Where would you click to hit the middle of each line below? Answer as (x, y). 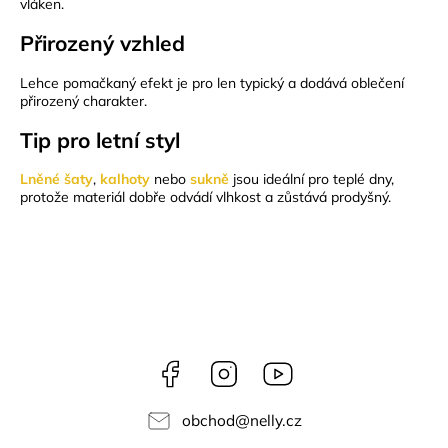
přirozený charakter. (83, 100)
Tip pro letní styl (100, 139)
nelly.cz (275, 420)
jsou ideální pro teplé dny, (311, 179)
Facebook (216, 368)
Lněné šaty (56, 179)
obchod (208, 420)
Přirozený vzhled (102, 43)
